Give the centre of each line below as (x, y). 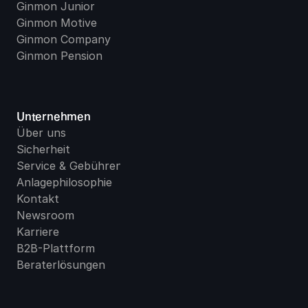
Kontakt (38, 199)
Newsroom (45, 215)
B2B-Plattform (56, 248)
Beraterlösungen (61, 265)
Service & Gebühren (69, 166)
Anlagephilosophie (64, 182)
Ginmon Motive (57, 23)
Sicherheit (43, 149)
